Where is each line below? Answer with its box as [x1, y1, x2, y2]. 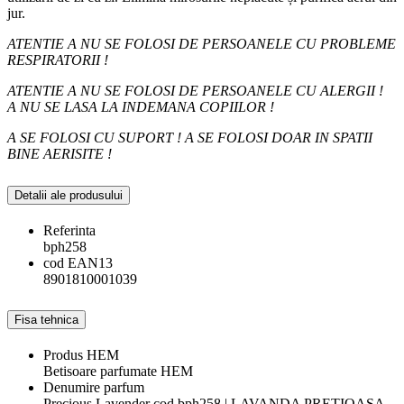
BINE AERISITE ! [7, 145, 112, 161]
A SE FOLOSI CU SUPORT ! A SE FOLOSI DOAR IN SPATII [7, 129, 372, 145]
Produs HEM [43, 347, 119, 363]
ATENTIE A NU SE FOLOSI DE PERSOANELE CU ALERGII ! [7, 82, 383, 98]
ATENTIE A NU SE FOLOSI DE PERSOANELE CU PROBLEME [7, 35, 396, 51]
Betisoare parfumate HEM [43, 363, 193, 380]
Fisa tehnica [14, 313, 78, 327]
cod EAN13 [43, 254, 113, 271]
